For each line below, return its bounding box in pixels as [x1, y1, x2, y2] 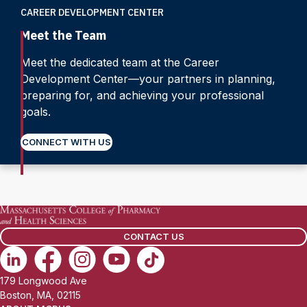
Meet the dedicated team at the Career [21, 56, 219, 70]
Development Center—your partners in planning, [21, 72, 275, 86]
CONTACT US [123, 230, 184, 242]
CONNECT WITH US [22, 136, 111, 148]
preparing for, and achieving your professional [21, 88, 264, 103]
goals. [21, 105, 51, 119]
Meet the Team [21, 27, 106, 44]
